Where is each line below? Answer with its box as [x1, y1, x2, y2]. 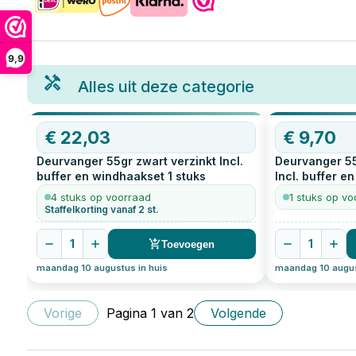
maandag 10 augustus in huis [36, 262, 168, 274]
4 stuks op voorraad [50, 191, 151, 204]
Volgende [210, 305, 266, 322]
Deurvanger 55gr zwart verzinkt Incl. [36, 154, 243, 168]
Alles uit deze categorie [77, 77, 254, 96]
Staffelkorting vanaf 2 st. [44, 203, 159, 216]
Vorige [43, 305, 82, 322]
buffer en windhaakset [36, 169, 164, 183]
